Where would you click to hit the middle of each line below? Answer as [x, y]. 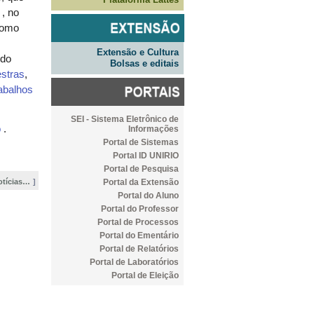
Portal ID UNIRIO [146, 156]
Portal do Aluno [148, 196]
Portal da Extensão [141, 182]
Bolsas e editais [144, 63]
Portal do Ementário [139, 235]
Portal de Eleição [145, 275]
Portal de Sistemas [141, 142]
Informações [153, 129]
